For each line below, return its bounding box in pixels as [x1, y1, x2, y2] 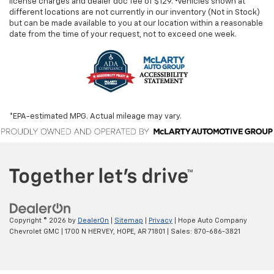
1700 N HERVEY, [63, 228, 115, 235]
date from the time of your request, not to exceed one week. [9, 31, 237, 39]
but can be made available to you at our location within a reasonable [9, 20, 263, 28]
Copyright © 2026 [9, 217, 68, 224]
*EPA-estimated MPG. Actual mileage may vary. [9, 113, 182, 121]
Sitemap [114, 217, 143, 224]
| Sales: [165, 228, 194, 235]
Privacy [149, 217, 172, 224]
